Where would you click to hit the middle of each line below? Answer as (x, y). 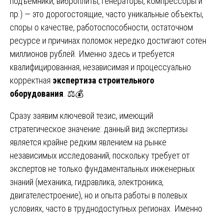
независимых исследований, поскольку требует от (100, 155)
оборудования (37, 93)
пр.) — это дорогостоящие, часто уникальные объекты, (107, 14)
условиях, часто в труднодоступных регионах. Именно (106, 208)
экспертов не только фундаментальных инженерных (102, 168)
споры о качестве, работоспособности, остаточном (101, 27)
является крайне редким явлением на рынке (88, 142)
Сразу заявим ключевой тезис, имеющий (82, 115)
